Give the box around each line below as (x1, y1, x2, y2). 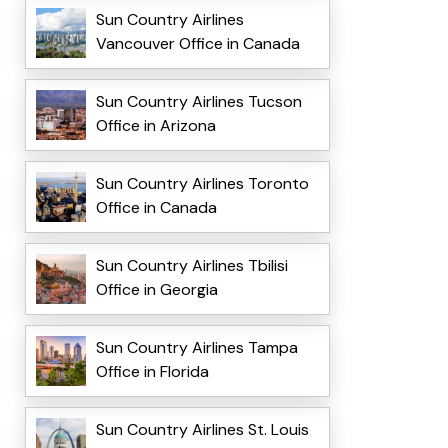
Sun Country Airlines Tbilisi (95, 255, 288, 277)
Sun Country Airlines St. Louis (95, 419, 309, 441)
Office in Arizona (95, 115, 216, 137)
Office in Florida (95, 361, 209, 383)
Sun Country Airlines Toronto (95, 173, 309, 195)
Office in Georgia (95, 279, 218, 301)
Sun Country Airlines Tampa (95, 337, 298, 359)
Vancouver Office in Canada (95, 33, 300, 55)
